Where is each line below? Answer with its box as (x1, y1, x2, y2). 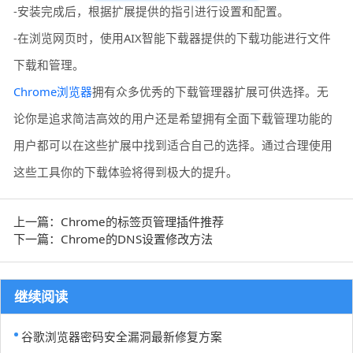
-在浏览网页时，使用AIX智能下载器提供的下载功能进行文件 (13, 29, 332, 46)
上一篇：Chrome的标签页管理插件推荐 (13, 214, 225, 230)
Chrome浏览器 (13, 83, 93, 99)
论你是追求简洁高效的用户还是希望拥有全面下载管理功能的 (13, 110, 333, 126)
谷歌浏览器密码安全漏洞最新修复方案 (20, 328, 222, 344)
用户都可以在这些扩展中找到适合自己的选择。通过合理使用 (13, 136, 333, 153)
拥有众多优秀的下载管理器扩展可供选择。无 (92, 83, 329, 99)
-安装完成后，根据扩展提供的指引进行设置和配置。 (13, 2, 290, 19)
